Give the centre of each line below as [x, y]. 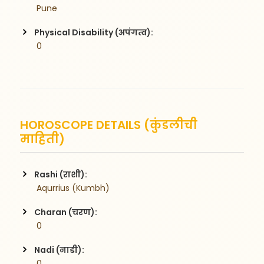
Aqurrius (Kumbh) [72, 188]
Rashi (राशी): [61, 174]
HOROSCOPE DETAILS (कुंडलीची [109, 125]
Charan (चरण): [66, 212]
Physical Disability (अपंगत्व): [94, 32]
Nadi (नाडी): [60, 250]
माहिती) [43, 139]
